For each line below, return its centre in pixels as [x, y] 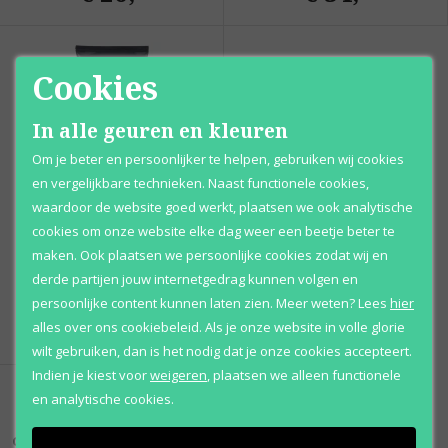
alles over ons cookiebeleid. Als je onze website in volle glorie [218, 326]
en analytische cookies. [103, 398]
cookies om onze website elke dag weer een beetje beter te [213, 230]
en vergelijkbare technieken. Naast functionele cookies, [200, 182]
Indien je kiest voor [89, 374]
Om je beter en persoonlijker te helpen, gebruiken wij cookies [218, 158]
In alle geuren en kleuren [160, 130]
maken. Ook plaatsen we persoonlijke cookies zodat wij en [210, 254]
